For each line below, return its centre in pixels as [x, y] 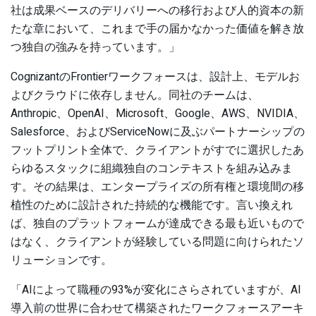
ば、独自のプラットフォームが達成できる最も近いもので [157, 224]
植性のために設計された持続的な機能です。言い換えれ [152, 206]
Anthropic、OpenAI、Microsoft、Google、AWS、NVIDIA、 [158, 114]
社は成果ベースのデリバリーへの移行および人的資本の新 [157, 11]
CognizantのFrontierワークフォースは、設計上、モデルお [155, 77]
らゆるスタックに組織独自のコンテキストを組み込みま [152, 169]
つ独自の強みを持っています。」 [95, 48]
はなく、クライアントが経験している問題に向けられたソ [157, 242]
